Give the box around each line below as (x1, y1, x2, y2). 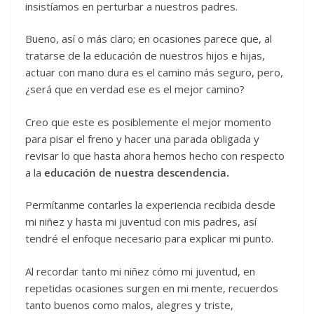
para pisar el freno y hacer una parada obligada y (25, 131, 259, 146)
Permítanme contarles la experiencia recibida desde (25, 198, 275, 212)
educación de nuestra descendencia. (44, 165, 229, 179)
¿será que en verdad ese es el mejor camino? (25, 82, 245, 97)
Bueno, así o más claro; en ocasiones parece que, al (25, 32, 272, 46)
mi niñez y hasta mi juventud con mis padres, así (25, 214, 257, 229)
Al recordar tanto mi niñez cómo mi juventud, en (25, 264, 255, 278)
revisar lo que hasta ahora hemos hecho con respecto (25, 148, 285, 163)
